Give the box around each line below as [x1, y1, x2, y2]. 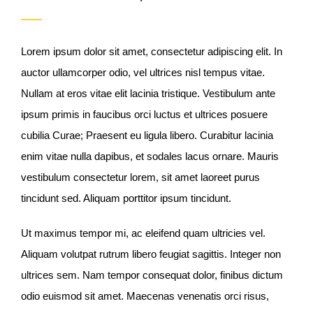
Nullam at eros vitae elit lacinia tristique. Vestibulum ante [20, 87, 275, 100]
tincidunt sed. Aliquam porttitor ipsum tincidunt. [20, 192, 231, 205]
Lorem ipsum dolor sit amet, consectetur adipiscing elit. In [20, 45, 282, 58]
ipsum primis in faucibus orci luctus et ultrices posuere [20, 108, 268, 121]
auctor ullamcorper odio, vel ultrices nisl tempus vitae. [20, 66, 265, 79]
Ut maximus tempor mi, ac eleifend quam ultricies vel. [20, 227, 265, 240]
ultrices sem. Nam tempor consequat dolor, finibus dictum [20, 269, 283, 282]
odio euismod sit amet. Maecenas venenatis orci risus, [20, 290, 269, 303]
